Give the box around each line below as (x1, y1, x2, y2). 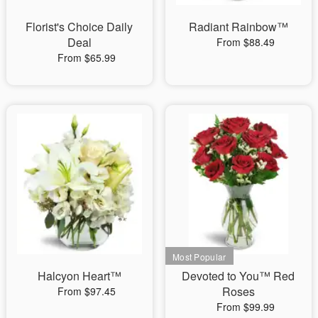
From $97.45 (57, 283, 116, 298)
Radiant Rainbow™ (188, 18, 288, 35)
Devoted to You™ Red (182, 267, 295, 284)
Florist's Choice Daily (26, 18, 133, 35)
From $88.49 (216, 34, 275, 49)
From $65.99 (57, 50, 116, 65)
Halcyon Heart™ (37, 267, 121, 284)
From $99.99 (216, 299, 275, 314)
